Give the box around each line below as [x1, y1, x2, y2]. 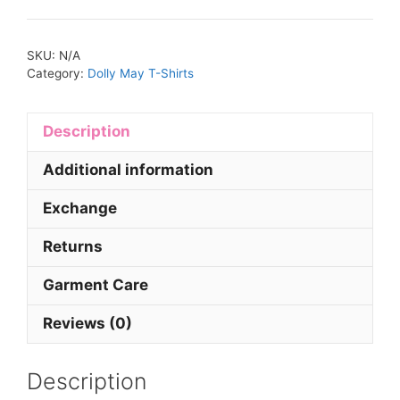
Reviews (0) [43, 314, 132, 333]
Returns [43, 237, 103, 256]
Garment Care [43, 276, 148, 295]
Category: [27, 65, 87, 80]
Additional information [43, 161, 213, 179]
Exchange [43, 199, 117, 218]
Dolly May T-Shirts [87, 65, 194, 80]
